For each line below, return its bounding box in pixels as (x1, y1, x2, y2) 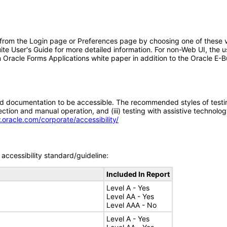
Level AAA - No (106, 201, 157, 209)
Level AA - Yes (106, 192, 154, 201)
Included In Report (106, 170, 170, 178)
